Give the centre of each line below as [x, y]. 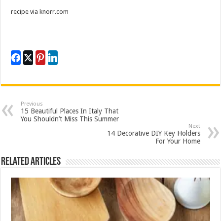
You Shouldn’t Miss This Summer [70, 119]
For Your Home [178, 141]
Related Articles [31, 162]
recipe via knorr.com [40, 12]
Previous [32, 104]
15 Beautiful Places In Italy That [70, 111]
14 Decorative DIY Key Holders [153, 133]
